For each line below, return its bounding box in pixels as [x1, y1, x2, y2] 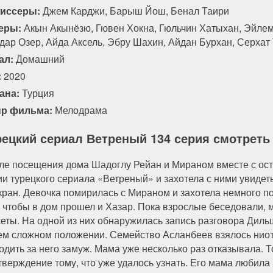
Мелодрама [55, 102, 107, 117]
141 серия [218, 9, 269, 26]
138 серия [4, 9, 55, 26]
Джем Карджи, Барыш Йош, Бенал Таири [40, 3, 229, 18]
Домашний [16, 51, 65, 66]
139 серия [75, 9, 127, 26]
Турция [19, 85, 54, 100]
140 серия [146, 9, 198, 26]
